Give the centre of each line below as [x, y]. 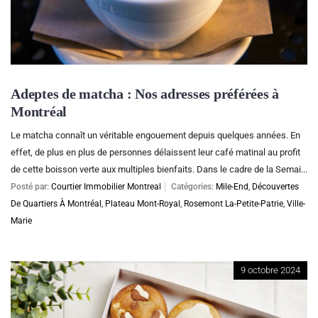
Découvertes [275, 186]
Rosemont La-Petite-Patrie [234, 203]
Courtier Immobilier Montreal [106, 186]
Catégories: [192, 186]
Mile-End [232, 186]
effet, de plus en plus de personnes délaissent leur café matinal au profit [155, 152]
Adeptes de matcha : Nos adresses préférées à [145, 94]
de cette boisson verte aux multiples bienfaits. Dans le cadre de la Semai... [159, 169]
